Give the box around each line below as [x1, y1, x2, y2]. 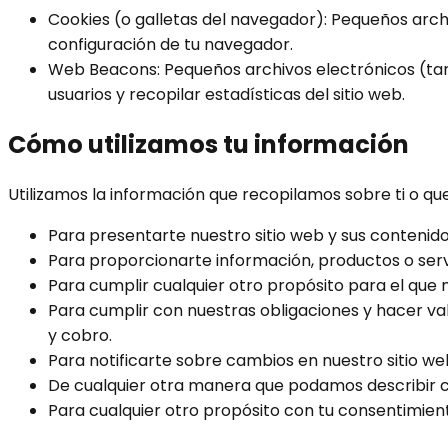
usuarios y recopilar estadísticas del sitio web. [48, 82, 405, 106]
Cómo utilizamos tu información [8, 127, 409, 161]
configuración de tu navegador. [48, 32, 293, 56]
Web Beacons [48, 57, 157, 81]
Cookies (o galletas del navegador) [48, 7, 324, 31]
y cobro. [48, 323, 112, 347]
